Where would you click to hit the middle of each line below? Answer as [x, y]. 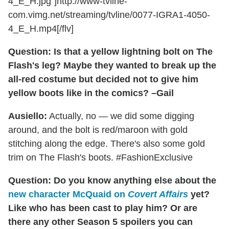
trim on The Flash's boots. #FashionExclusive [100, 157]
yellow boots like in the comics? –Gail [91, 93]
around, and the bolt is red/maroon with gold [98, 130]
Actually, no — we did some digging [121, 116]
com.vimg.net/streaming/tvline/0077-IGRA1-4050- [109, 15]
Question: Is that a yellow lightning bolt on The [110, 51]
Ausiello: [28, 116]
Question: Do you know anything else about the [112, 180]
